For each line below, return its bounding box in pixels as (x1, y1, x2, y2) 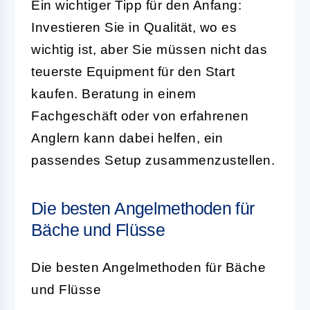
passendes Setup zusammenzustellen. (31, 152, 275, 167)
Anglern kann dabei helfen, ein (31, 130, 223, 145)
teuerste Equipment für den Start (31, 64, 235, 79)
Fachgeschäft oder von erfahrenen (31, 108, 248, 123)
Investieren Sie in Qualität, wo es (31, 19, 237, 35)
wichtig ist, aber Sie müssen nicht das (31, 42, 267, 57)
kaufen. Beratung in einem (31, 86, 197, 101)
